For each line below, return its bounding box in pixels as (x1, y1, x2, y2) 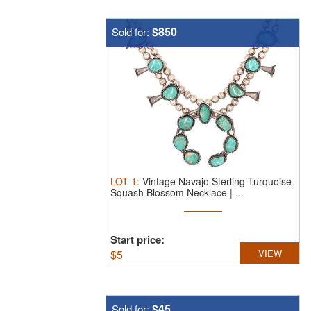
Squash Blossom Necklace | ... (110, 185, 244, 199)
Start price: (110, 232, 165, 247)
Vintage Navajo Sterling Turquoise (142, 174, 292, 188)
